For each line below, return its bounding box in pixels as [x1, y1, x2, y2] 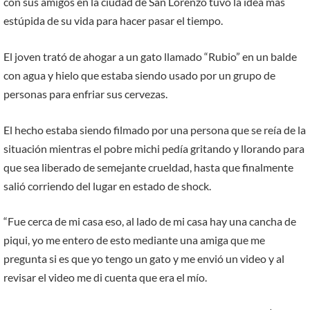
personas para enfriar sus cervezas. [3, 86, 167, 100]
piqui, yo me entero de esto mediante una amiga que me [3, 233, 265, 247]
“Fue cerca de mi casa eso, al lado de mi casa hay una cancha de [3, 215, 296, 228]
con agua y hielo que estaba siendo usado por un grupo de [3, 68, 275, 82]
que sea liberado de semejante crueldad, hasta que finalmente [3, 160, 293, 174]
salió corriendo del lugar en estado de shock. [3, 179, 211, 192]
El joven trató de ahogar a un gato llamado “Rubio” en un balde [3, 49, 297, 63]
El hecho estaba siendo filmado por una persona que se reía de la [3, 122, 306, 136]
